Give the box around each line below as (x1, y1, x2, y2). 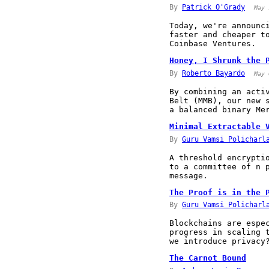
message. (169, 171, 208, 180)
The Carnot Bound (169, 253, 246, 263)
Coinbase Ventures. (169, 39, 256, 49)
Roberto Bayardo (182, 68, 245, 77)
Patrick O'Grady (182, 3, 245, 12)
